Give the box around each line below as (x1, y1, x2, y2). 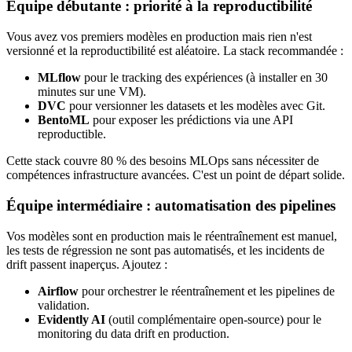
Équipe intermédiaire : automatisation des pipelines (6, 196, 335, 214)
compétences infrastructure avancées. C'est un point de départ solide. (6, 168, 345, 182)
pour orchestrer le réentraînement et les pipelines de (79, 284, 335, 298)
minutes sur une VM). (38, 85, 146, 99)
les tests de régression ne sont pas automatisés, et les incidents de (6, 243, 324, 257)
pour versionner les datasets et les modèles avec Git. (66, 99, 325, 113)
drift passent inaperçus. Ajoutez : (6, 257, 167, 271)
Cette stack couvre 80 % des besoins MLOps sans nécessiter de (6, 154, 319, 168)
